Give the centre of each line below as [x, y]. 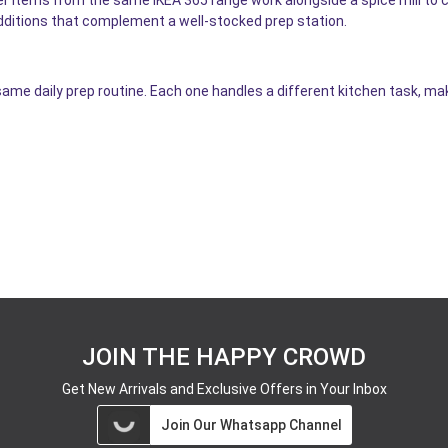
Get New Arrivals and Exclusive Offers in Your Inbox [224, 388]
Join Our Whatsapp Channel [251, 424]
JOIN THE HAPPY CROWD [224, 356]
